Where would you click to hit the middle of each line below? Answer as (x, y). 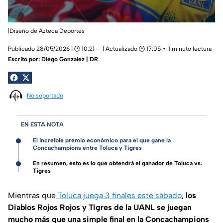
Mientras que (32, 196)
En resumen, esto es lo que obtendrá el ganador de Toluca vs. (117, 164)
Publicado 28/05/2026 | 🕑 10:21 (51, 49)
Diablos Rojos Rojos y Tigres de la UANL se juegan (100, 208)
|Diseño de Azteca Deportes (46, 31)
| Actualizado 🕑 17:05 (132, 49)
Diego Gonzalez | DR (70, 59)
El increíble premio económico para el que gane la (102, 141)
